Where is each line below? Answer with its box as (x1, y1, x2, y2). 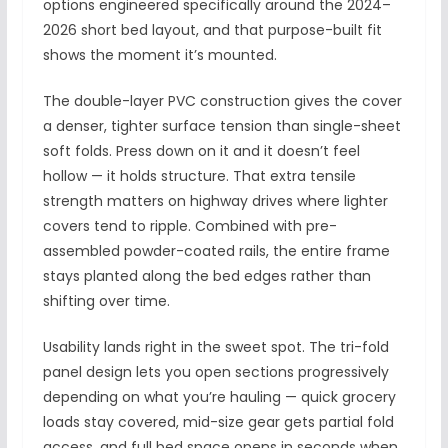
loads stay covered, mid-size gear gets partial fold (42, 411, 394, 432)
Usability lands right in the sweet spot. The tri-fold (42, 336, 389, 357)
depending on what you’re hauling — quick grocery (42, 386, 396, 407)
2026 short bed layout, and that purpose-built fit (42, 19, 382, 40)
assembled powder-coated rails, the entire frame (42, 240, 390, 261)
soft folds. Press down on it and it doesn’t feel (42, 140, 360, 161)
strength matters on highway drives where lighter (42, 190, 388, 211)
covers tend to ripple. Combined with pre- (42, 215, 337, 236)
